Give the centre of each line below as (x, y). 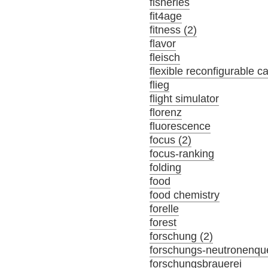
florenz (166, 112)
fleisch (165, 57)
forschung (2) (182, 236)
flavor (163, 43)
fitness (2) (173, 30)
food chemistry (185, 195)
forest (163, 222)
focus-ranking (182, 153)
